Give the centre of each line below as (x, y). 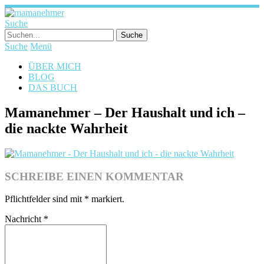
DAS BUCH (53, 88)
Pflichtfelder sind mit (44, 199)
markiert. (107, 199)
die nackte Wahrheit (66, 128)
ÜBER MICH (55, 66)
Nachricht (24, 219)
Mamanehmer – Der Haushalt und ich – (125, 112)
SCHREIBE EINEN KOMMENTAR (94, 176)
